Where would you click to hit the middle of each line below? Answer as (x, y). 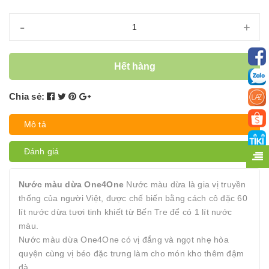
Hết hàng (134, 66)
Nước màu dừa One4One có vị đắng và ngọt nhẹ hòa (124, 240)
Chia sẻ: (27, 96)
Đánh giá (42, 151)
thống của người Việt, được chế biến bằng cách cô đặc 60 (133, 198)
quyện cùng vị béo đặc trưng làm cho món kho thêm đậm (131, 253)
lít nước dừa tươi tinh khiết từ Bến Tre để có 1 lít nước (125, 212)
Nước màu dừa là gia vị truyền (185, 184)
